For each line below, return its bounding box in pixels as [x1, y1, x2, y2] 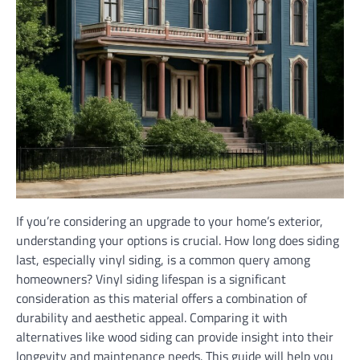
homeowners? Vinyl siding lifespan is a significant [16, 269, 286, 288]
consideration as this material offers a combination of [16, 288, 307, 308]
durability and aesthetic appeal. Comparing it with [16, 308, 288, 327]
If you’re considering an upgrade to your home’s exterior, [16, 211, 323, 231]
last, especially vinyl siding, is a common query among [16, 250, 310, 269]
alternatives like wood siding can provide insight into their [16, 327, 333, 346]
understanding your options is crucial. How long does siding [16, 231, 339, 250]
